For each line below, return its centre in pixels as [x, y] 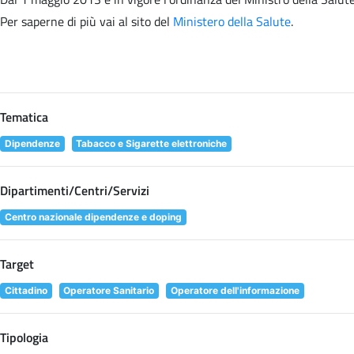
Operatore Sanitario [109, 290]
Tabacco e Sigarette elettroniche [152, 143]
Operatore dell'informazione [235, 290]
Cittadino [26, 290]
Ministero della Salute [232, 21]
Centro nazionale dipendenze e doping [93, 217]
